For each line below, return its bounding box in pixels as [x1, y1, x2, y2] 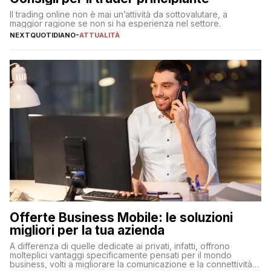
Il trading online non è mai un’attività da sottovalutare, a [10, 8, 227, 19]
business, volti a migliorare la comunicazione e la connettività [10, 258, 252, 269]
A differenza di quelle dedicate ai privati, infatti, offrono [10, 240, 230, 251]
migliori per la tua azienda [10, 222, 165, 238]
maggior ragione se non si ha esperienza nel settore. [10, 18, 221, 28]
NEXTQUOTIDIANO [10, 30, 76, 39]
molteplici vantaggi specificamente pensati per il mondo [10, 249, 232, 260]
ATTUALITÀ [79, 30, 120, 39]
